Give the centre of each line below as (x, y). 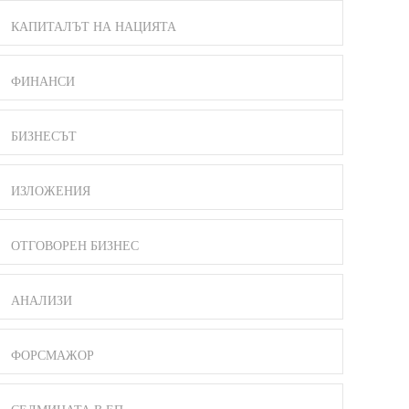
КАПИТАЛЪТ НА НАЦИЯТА (94, 26)
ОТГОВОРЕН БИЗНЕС (75, 246)
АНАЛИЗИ (42, 300)
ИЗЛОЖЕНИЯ (51, 191)
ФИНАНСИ (43, 81)
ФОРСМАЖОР (52, 355)
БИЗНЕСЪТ (44, 136)
